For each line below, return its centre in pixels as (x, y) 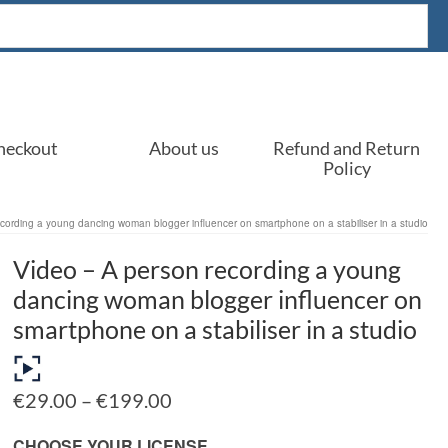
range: (198, 419)
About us (183, 148)
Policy (346, 168)
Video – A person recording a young (207, 269)
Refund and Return (346, 148)
